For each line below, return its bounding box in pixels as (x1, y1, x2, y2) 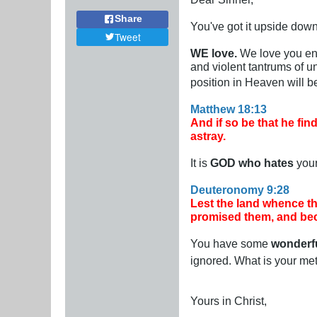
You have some (190, 236, 271, 250)
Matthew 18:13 (190, 102, 267, 115)
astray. (190, 129, 226, 142)
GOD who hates (210, 156, 294, 169)
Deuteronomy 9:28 (190, 183, 289, 196)
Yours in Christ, (190, 294, 267, 307)
